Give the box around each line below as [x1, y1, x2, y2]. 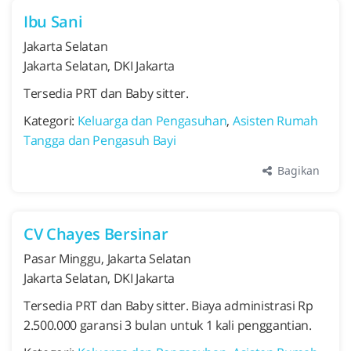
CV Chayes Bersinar [24, 223, 168, 244]
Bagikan [274, 163, 320, 178]
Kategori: [24, 112, 78, 129]
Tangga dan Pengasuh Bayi [24, 132, 176, 149]
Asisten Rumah [232, 112, 318, 129]
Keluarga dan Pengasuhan [77, 112, 227, 129]
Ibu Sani [24, 11, 83, 32]
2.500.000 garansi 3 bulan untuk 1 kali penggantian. [24, 317, 312, 334]
